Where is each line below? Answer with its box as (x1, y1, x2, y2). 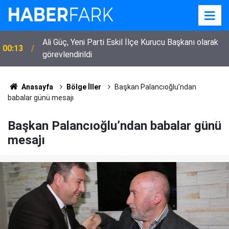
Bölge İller (66, 83, 101, 91)
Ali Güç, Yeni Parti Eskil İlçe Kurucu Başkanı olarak (42, 37, 218, 47)
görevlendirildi (42, 50, 92, 59)
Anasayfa (19, 83, 53, 91)
